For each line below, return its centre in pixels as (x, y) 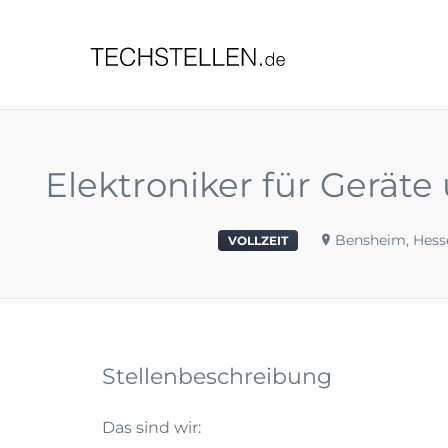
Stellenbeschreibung (217, 376)
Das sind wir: (151, 427)
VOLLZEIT (258, 240)
